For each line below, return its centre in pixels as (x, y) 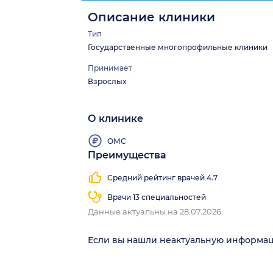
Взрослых (107, 81)
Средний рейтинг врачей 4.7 (162, 178)
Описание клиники (151, 17)
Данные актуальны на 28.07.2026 (154, 211)
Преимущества (127, 155)
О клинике (115, 118)
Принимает (110, 68)
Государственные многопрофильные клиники (178, 47)
